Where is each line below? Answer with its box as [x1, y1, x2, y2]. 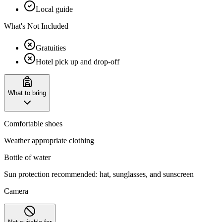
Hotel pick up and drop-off [36, 57, 119, 66]
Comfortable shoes [4, 119, 62, 128]
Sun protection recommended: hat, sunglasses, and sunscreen [4, 170, 196, 179]
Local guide [36, 5, 73, 14]
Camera [4, 187, 28, 196]
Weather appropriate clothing [4, 136, 94, 145]
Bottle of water [4, 153, 51, 162]
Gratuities [36, 44, 66, 53]
